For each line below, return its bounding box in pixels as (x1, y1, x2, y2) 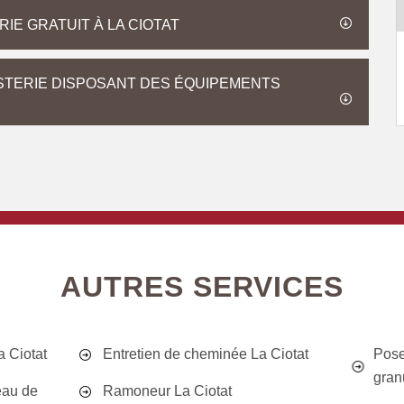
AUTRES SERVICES (60, 271, 344, 303)
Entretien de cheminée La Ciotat (103, 346, 309, 362)
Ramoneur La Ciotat (103, 383, 233, 399)
